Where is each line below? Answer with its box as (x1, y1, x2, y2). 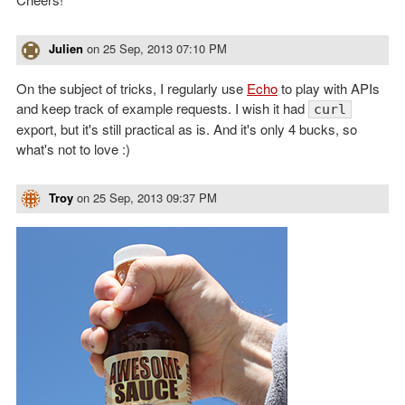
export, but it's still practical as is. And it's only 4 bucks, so (16, 118, 357, 138)
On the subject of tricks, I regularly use (16, 78, 247, 98)
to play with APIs (278, 78, 380, 98)
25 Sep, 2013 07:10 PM (103, 39, 227, 57)
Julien (49, 39, 83, 57)
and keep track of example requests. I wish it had (16, 98, 308, 118)
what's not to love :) (16, 138, 130, 158)
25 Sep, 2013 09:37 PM (93, 188, 217, 206)
